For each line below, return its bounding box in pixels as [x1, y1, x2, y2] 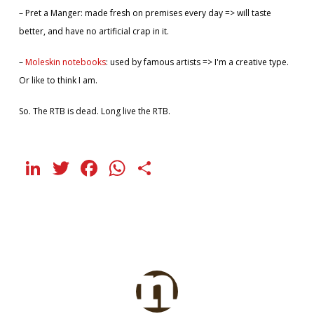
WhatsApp [128, 152, 236, 183]
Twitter [71, 152, 147, 183]
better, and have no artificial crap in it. [18, 25, 169, 37]
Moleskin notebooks [25, 55, 106, 68]
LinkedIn [43, 152, 135, 183]
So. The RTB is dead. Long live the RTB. [18, 104, 170, 117]
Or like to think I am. [18, 74, 97, 86]
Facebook [100, 152, 199, 183]
